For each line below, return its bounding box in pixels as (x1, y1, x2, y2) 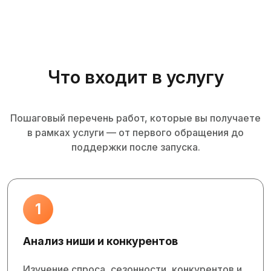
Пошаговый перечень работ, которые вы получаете (10, 112, 261, 124)
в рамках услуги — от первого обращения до (27, 126, 244, 139)
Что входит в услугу (47, 66, 224, 88)
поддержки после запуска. (71, 141, 200, 153)
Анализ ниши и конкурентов (23, 235, 178, 247)
